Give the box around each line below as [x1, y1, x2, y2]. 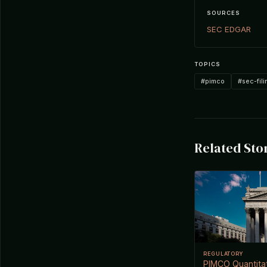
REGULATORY [203, 250, 244, 257]
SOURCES [207, 9, 240, 16]
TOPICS [194, 60, 221, 67]
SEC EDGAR [207, 24, 251, 34]
